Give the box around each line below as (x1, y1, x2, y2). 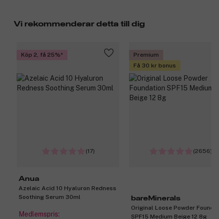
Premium (133, 51, 159, 59)
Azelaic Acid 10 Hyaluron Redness (19, 184, 116, 192)
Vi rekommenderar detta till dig (14, 20, 145, 28)
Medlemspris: (19, 210, 60, 218)
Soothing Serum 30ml (19, 193, 81, 200)
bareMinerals (131, 195, 180, 202)
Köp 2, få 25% (21, 51, 61, 59)
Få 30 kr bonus (133, 62, 176, 69)
